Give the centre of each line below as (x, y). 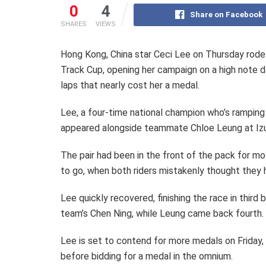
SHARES (74, 24)
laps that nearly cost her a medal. (130, 85)
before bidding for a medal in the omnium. (147, 256)
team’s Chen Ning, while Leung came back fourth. (162, 213)
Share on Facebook (226, 14)
